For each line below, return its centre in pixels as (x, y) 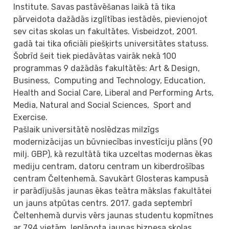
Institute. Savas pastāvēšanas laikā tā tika (95, 7)
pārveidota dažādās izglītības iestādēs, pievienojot (111, 19)
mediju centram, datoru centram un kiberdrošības (109, 166)
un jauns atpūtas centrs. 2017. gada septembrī (103, 203)
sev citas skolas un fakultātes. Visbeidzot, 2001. (106, 31)
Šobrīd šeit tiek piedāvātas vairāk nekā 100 (95, 56)
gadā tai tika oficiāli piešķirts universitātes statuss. (111, 43)
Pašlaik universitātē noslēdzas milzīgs (86, 129)
